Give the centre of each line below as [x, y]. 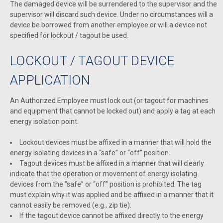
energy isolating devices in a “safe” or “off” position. [90, 153]
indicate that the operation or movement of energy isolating [104, 173]
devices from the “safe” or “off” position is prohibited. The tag [106, 184]
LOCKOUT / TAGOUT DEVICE [92, 60]
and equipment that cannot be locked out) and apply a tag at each [113, 111]
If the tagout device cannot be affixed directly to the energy [111, 215]
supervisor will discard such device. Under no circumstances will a [111, 14]
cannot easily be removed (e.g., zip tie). [71, 205]
